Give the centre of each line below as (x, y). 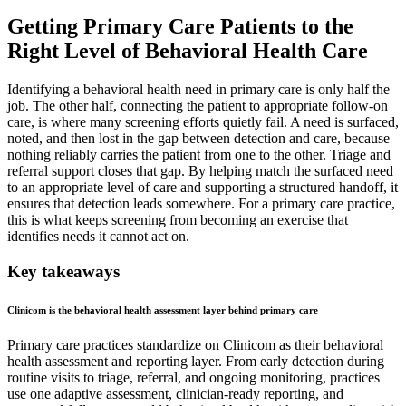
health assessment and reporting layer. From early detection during (196, 362)
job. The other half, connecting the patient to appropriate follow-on (198, 105)
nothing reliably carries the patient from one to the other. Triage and (199, 154)
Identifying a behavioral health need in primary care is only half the (198, 89)
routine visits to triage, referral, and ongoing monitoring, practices (193, 378)
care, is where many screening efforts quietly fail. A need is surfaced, (203, 121)
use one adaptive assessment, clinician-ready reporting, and (175, 394)
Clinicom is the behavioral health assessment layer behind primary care (163, 309)
